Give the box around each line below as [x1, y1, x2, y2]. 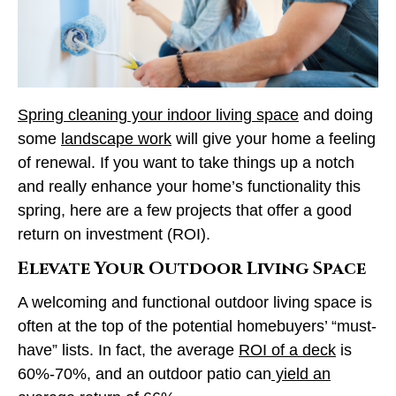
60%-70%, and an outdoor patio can [18, 364, 271, 383]
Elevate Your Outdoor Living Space [18, 255, 370, 280]
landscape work [61, 129, 171, 148]
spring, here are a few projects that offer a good [18, 201, 352, 219]
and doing [299, 105, 373, 124]
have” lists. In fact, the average [18, 340, 239, 359]
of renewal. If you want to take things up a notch [18, 153, 354, 171]
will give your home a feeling [171, 129, 376, 148]
